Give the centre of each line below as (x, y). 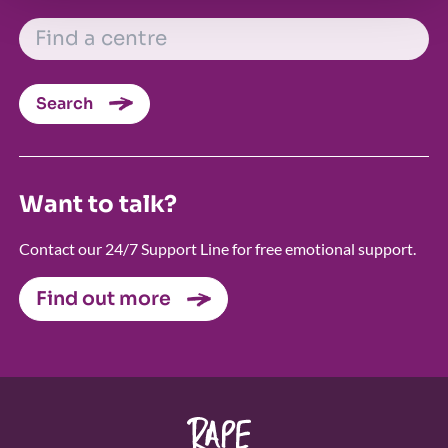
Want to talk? (97, 204)
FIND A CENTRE (77, 26)
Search (64, 103)
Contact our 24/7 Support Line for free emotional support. (217, 248)
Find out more (103, 298)
